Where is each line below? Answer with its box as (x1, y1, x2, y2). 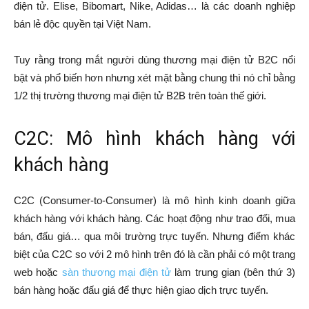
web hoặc (14, 266, 62, 278)
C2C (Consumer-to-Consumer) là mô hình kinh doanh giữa (14, 194, 295, 206)
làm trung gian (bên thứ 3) (171, 266, 296, 278)
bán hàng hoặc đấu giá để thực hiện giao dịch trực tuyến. (14, 283, 268, 296)
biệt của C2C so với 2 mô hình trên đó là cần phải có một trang (14, 248, 295, 260)
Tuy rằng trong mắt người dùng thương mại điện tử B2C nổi (14, 53, 295, 66)
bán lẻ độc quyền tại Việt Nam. (14, 17, 151, 30)
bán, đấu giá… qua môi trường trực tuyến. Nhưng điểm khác (14, 230, 295, 242)
